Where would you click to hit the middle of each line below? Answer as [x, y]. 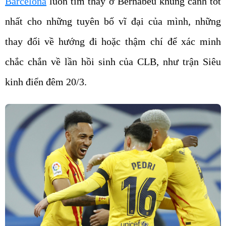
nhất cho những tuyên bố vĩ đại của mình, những [113, 21]
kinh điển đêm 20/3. [46, 82]
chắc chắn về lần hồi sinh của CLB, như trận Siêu [113, 62]
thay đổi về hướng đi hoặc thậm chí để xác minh [113, 41]
